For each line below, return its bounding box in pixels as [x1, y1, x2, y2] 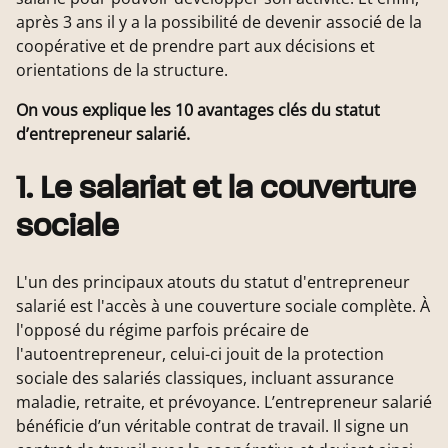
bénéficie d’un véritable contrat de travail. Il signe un [16, 415, 409, 438]
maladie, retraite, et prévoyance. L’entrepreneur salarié [16, 391, 432, 414]
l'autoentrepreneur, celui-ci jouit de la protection [16, 343, 384, 366]
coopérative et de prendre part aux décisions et [16, 35, 375, 58]
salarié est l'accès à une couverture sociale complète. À [16, 295, 430, 318]
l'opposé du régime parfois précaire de [16, 319, 309, 342]
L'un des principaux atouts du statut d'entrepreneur [16, 271, 410, 294]
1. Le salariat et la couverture [16, 173, 416, 206]
